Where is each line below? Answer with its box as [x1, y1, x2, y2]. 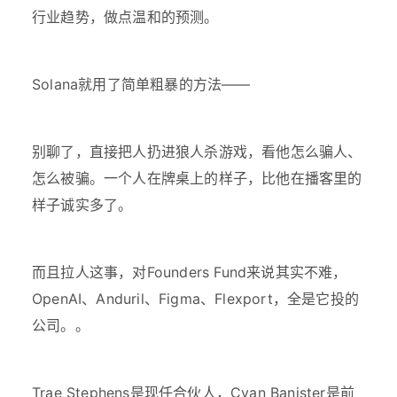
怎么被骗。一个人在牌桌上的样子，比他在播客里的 [32, 169, 362, 188]
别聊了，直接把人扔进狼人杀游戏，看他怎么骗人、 [32, 143, 362, 161]
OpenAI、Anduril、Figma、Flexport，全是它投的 [32, 290, 359, 308]
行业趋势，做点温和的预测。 [32, 8, 219, 27]
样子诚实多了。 [32, 196, 133, 214]
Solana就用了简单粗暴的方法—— [32, 75, 251, 94]
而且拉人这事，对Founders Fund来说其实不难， [32, 263, 347, 282]
